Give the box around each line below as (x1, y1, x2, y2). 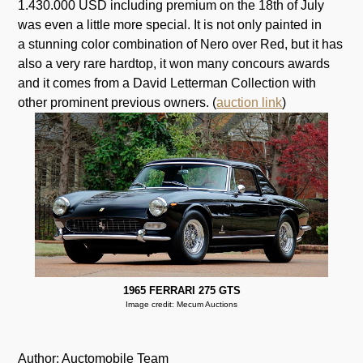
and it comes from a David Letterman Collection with (18, 75, 317, 90)
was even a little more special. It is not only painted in (18, 17, 322, 32)
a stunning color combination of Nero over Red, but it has (18, 36, 344, 51)
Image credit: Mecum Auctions (126, 299, 237, 309)
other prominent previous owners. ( (18, 95, 217, 109)
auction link (216, 95, 283, 109)
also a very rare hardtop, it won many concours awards (18, 56, 331, 70)
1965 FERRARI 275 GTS (122, 284, 241, 297)
